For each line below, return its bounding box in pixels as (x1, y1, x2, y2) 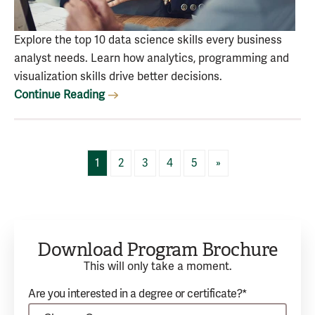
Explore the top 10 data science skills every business (14, 33, 282, 47)
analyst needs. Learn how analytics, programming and (14, 51, 289, 65)
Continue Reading (14, 88, 105, 102)
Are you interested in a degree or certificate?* (28, 287, 247, 301)
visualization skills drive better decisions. (14, 70, 222, 84)
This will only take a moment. (83, 259, 232, 274)
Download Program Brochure (37, 238, 278, 262)
